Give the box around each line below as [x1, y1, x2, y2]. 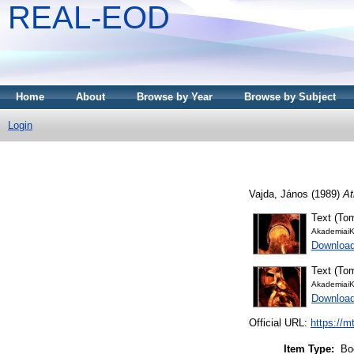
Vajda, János [249, 187, 308, 200]
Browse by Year [137, 91, 213, 103]
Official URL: [249, 317, 311, 330]
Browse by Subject [244, 91, 336, 103]
